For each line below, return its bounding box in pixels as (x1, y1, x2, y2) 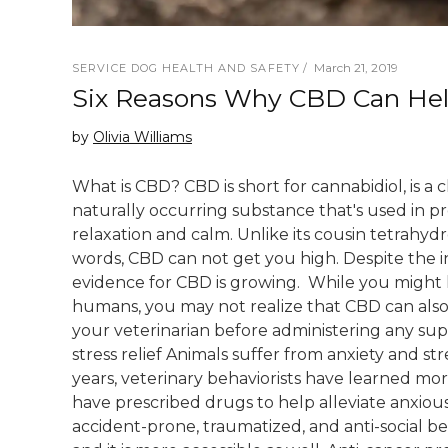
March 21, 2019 (313, 60, 398, 76)
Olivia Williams (93, 128, 192, 147)
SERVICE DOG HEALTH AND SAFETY (72, 61, 300, 76)
